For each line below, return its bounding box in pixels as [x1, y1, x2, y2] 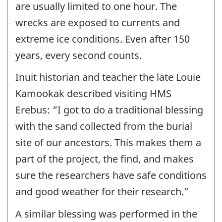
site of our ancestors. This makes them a [15, 136, 201, 150]
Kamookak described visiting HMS [15, 87, 171, 101]
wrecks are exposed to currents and [15, 15, 180, 29]
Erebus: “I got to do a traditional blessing [15, 103, 203, 117]
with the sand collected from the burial [15, 119, 192, 133]
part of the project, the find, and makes [15, 152, 194, 166]
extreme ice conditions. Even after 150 [15, 32, 190, 46]
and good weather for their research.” [15, 185, 189, 199]
